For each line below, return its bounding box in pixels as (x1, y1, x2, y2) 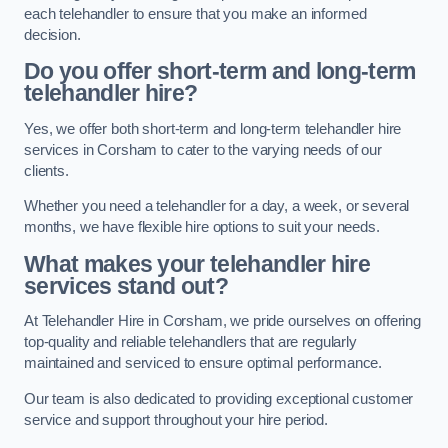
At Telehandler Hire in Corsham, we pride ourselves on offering (24, 313, 421, 330)
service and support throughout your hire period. (24, 412, 329, 428)
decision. (24, 26, 81, 43)
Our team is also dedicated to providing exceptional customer (24, 391, 414, 407)
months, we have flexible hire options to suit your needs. (24, 219, 380, 236)
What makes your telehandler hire (24, 250, 371, 277)
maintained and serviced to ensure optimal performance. (24, 355, 383, 372)
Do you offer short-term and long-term (24, 58, 416, 85)
